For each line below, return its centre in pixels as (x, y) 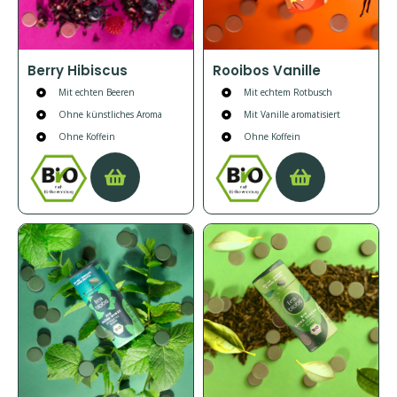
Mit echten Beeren (96, 92)
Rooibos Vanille (267, 70)
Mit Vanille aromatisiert (292, 114)
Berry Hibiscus (78, 70)
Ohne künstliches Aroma (110, 114)
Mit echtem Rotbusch (288, 92)
